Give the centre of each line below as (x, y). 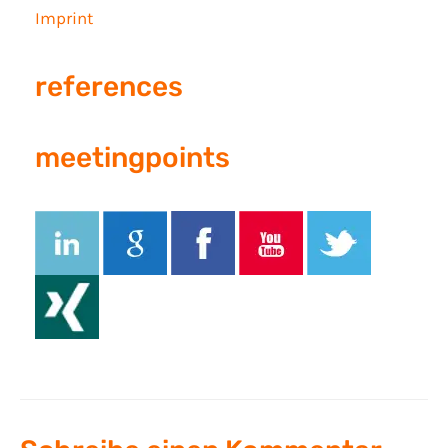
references (109, 86)
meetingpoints (132, 157)
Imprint (64, 17)
